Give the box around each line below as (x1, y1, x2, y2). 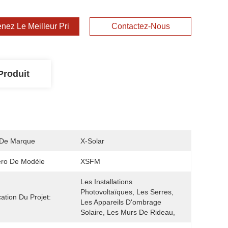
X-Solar (80, 137, 104, 145)
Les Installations (80, 178, 132, 186)
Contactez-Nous (111, 22, 170, 31)
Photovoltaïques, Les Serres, (80, 188, 174, 196)
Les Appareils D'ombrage (80, 198, 161, 206)
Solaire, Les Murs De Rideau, (80, 208, 177, 216)
